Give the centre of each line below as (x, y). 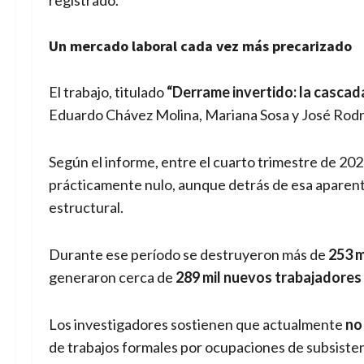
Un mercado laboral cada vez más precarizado (200, 46)
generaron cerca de (112, 277)
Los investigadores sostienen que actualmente (197, 325)
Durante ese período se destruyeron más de (188, 255)
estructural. (86, 208)
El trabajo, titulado (108, 92)
